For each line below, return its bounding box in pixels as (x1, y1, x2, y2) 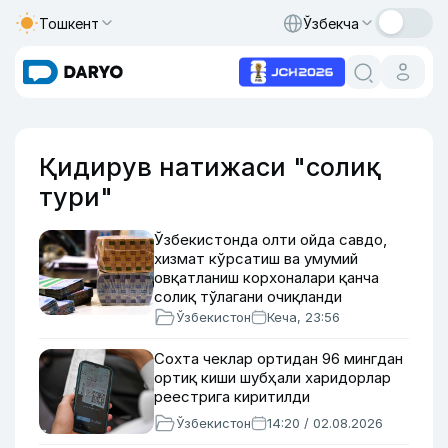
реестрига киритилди (154, 387, 310, 406)
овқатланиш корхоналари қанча (154, 268, 379, 287)
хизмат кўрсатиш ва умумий (154, 249, 358, 268)
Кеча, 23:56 (267, 309, 340, 325)
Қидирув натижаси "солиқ (39, 152, 381, 182)
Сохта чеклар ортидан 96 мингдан (154, 349, 403, 368)
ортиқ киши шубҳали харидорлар (154, 368, 391, 387)
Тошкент (39, 14, 99, 32)
